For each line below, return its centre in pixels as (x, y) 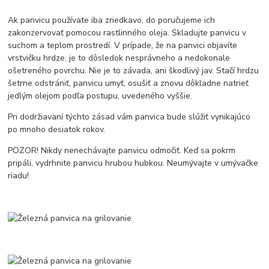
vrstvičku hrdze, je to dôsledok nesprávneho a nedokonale (119, 58)
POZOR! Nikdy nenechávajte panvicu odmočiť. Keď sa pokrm (122, 150)
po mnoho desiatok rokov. (57, 129)
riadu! (19, 175)
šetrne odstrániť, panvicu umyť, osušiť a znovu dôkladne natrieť (128, 83)
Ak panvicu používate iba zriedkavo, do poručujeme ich (112, 20)
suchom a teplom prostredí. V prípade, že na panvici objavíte (123, 45)
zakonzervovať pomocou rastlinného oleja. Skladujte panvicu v (127, 32)
